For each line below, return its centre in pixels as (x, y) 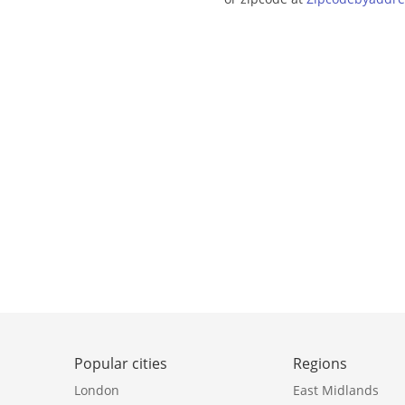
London (97, 391)
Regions (320, 364)
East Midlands (336, 391)
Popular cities (121, 364)
